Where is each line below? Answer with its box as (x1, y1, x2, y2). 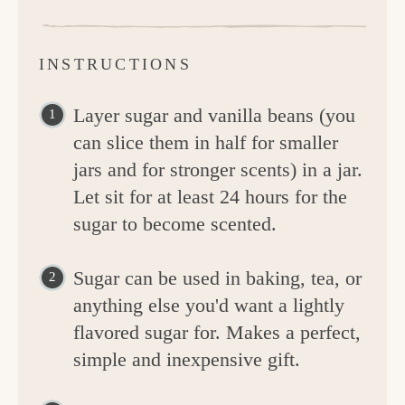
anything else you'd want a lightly (73, 294, 344, 317)
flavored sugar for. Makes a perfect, (73, 321, 361, 344)
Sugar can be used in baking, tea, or (73, 267, 362, 290)
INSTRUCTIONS (39, 55, 192, 74)
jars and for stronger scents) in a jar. (73, 158, 363, 182)
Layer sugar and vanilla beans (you (73, 104, 355, 127)
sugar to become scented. (73, 212, 277, 236)
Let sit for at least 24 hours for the (73, 185, 347, 209)
